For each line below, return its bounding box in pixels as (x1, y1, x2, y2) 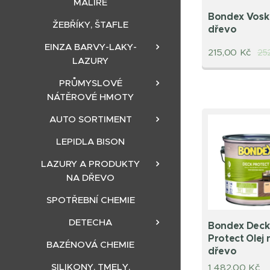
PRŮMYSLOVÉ (58, 77, 122, 89)
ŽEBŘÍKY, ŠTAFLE (52, 19, 128, 30)
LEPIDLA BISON (56, 136, 125, 147)
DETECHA (69, 216, 112, 228)
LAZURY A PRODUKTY (41, 158, 140, 169)
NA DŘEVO (66, 172, 115, 183)
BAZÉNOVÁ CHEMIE (46, 239, 134, 250)
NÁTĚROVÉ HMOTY (47, 91, 134, 102)
